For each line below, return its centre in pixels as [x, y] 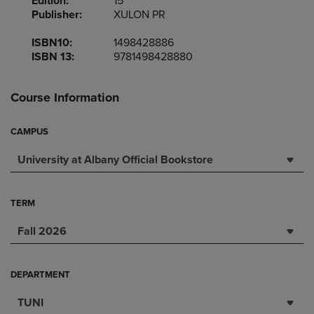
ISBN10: [52, 43]
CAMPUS [29, 132]
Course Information [65, 97]
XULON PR [140, 15]
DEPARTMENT [40, 275]
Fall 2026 [42, 231]
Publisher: [57, 15]
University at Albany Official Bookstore [115, 160]
